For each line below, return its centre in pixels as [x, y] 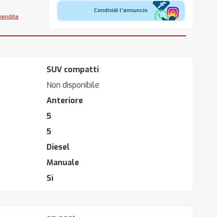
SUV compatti [72, 70]
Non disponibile [73, 85]
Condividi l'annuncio [121, 10]
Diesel [58, 147]
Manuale [62, 163]
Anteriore [64, 101]
